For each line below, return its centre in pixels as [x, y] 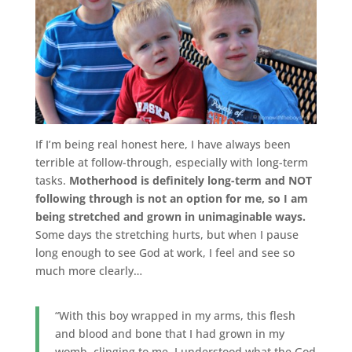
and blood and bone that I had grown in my [169, 334]
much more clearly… [88, 271]
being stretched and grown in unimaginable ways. [170, 217]
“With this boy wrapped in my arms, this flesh [175, 316]
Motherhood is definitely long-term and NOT [190, 181]
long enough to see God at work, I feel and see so [165, 253]
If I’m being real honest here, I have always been [163, 145]
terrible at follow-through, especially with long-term [171, 163]
